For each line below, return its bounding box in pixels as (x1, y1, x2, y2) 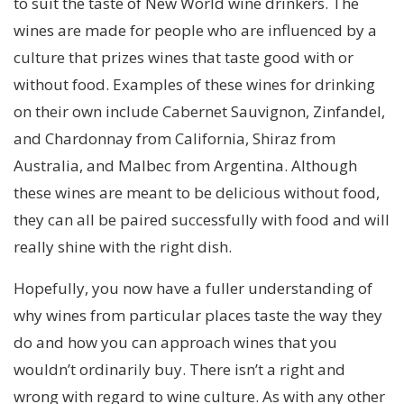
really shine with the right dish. (14, 236, 232, 258)
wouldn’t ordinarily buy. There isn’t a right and (14, 359, 345, 381)
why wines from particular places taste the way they (14, 305, 382, 326)
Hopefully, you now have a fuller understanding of (14, 278, 372, 299)
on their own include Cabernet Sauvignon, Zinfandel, (14, 101, 385, 123)
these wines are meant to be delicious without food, (14, 182, 380, 204)
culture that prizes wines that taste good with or (14, 47, 353, 69)
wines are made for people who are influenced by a (14, 20, 377, 41)
